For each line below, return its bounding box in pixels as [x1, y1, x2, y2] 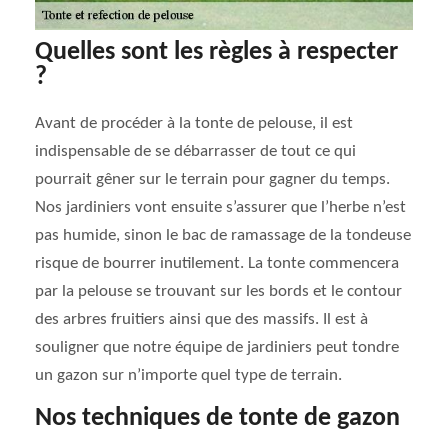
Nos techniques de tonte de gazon [35, 406, 400, 431]
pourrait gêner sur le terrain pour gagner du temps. [35, 171, 390, 188]
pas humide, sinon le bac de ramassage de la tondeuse [35, 227, 411, 244]
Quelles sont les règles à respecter [35, 40, 398, 65]
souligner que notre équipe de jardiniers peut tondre [35, 339, 399, 356]
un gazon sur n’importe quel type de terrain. [35, 367, 342, 384]
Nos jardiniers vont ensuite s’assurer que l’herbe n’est [35, 199, 406, 216]
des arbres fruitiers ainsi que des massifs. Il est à [35, 311, 368, 328]
